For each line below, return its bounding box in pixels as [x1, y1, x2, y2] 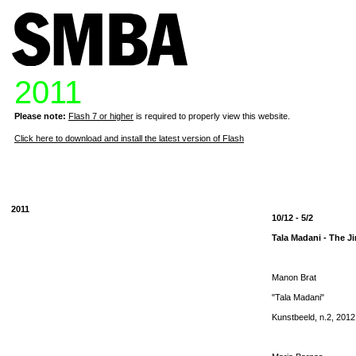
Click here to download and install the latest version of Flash [14, 133, 244, 143]
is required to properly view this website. [133, 111, 290, 121]
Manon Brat [272, 273, 316, 282]
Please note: [14, 111, 66, 121]
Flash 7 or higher [68, 111, 133, 121]
